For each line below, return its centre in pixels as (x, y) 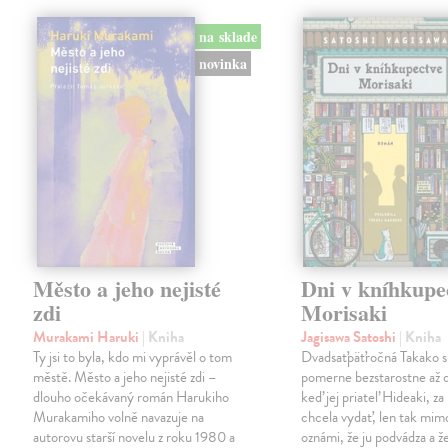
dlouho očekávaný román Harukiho (131, 397)
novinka (222, 64)
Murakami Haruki (88, 337)
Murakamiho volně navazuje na (119, 417)
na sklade (227, 37)
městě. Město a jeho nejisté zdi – (125, 377)
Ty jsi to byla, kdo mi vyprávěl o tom (133, 357)
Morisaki (344, 313)
